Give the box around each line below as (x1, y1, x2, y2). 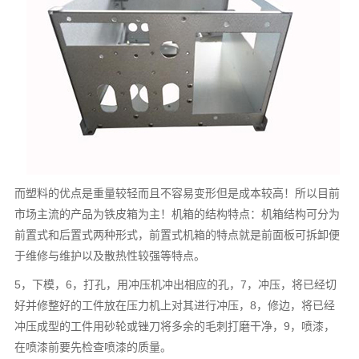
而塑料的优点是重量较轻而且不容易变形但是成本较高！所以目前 (14, 186, 341, 200)
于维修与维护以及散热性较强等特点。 (14, 248, 206, 262)
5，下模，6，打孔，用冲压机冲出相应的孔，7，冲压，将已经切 (14, 277, 337, 291)
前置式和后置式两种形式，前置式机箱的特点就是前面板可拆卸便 (14, 228, 341, 241)
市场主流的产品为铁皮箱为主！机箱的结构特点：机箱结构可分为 (14, 207, 341, 220)
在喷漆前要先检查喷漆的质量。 (14, 340, 172, 353)
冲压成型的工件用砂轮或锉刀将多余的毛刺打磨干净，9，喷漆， (14, 319, 336, 333)
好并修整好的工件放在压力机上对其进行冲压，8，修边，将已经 (14, 298, 336, 312)
